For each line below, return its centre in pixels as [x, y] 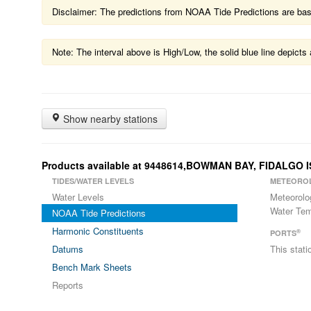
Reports [68, 285]
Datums [68, 249]
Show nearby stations [109, 119]
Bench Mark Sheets [92, 267]
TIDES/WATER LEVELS [93, 181]
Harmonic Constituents [98, 231]
